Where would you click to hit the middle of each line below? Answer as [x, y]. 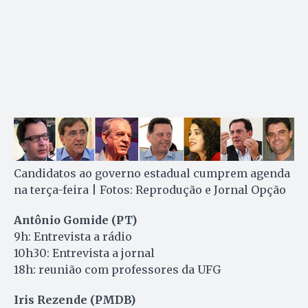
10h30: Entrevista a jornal [84, 253]
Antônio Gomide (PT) [75, 220]
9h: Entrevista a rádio [73, 237]
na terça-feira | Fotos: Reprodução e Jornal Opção [150, 190]
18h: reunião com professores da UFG [117, 270]
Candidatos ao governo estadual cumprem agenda [152, 174]
